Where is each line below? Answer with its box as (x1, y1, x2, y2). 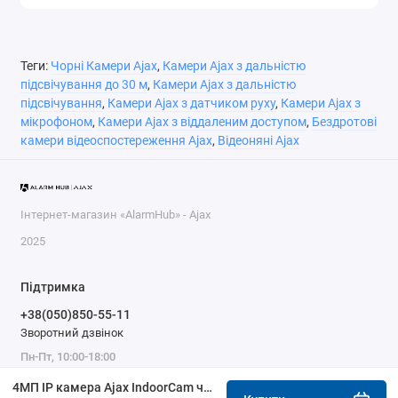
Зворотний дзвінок (20, 326, 123, 340)
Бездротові (311, 114, 377, 130)
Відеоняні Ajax (217, 132, 299, 148)
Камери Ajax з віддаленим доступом (97, 114, 306, 130)
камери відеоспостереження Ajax (20, 132, 212, 148)
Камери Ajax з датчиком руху (107, 95, 275, 111)
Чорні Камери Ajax (50, 58, 157, 74)
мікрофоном (20, 114, 92, 130)
